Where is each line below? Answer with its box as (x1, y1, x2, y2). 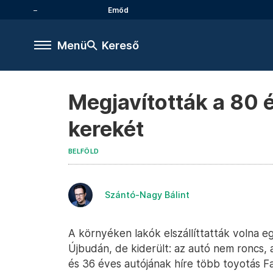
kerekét (68, 116, 144, 141)
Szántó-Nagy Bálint (105, 190, 190, 200)
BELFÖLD (68, 147, 99, 155)
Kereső (102, 38, 139, 52)
